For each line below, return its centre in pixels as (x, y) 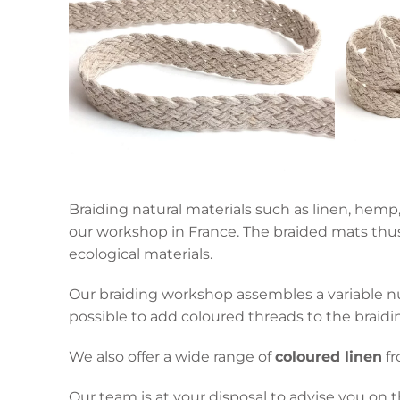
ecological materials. (141, 254)
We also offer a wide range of (172, 357)
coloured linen (329, 357)
